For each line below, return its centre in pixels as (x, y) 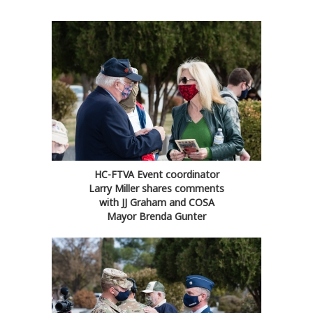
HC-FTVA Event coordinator (156, 175)
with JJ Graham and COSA (156, 203)
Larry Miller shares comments (156, 189)
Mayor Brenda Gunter (156, 217)
